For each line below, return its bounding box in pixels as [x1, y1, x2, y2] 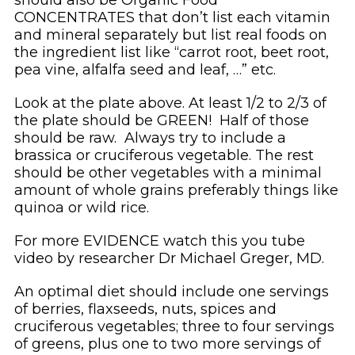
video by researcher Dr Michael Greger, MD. [13, 249, 324, 267]
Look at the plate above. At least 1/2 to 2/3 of [13, 94, 326, 112]
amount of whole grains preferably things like [13, 181, 338, 199]
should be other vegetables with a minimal [13, 163, 322, 181]
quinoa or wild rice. [13, 198, 149, 216]
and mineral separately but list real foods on [13, 25, 327, 44]
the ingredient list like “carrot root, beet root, [13, 43, 329, 61]
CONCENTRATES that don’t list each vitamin [13, 8, 330, 26]
